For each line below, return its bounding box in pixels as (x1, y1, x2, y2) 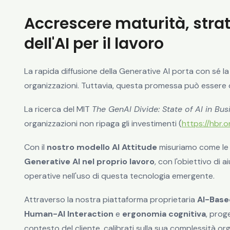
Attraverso (24, 194, 67, 205)
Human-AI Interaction (24, 208, 113, 220)
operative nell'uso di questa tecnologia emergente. (24, 170, 215, 182)
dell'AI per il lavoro (24, 33, 164, 55)
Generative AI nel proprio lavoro (24, 156, 155, 167)
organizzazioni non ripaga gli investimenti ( (24, 118, 182, 129)
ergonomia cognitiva (122, 208, 206, 220)
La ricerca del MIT (24, 104, 92, 115)
